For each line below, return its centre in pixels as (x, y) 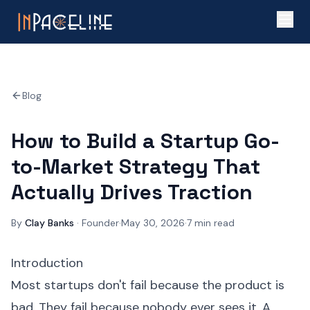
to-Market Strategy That (136, 166)
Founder (100, 223)
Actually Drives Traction (132, 192)
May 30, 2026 (153, 223)
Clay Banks (49, 223)
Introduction (47, 263)
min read (213, 223)
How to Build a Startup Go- (145, 141)
